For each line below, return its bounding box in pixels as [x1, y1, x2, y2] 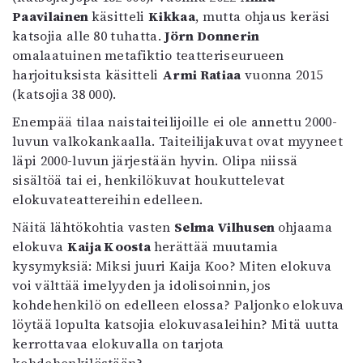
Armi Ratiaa [162, 65, 241, 83]
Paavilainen [12, 6, 92, 25]
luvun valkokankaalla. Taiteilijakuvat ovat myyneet [12, 131, 344, 150]
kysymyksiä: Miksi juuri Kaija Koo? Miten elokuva [12, 256, 332, 275]
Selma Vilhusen [174, 217, 278, 236]
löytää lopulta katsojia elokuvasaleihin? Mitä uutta [12, 314, 340, 333]
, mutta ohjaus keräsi [194, 6, 331, 25]
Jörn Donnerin [164, 26, 260, 45]
